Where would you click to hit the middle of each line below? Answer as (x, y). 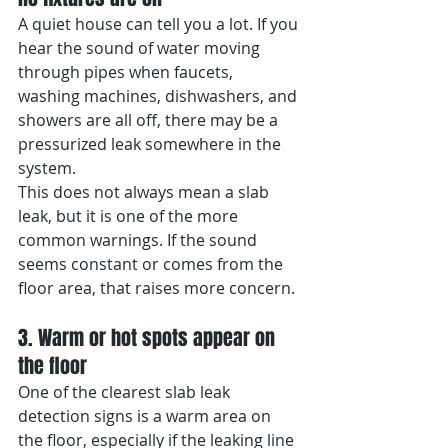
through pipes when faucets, (127, 72)
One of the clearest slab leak (126, 392)
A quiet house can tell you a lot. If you (160, 24)
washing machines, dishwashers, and (159, 96)
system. (47, 168)
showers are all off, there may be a (150, 120)
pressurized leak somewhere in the (151, 144)
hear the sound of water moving (141, 48)
